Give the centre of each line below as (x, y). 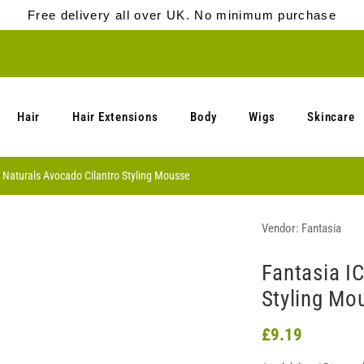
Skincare (331, 117)
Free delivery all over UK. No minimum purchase (182, 15)
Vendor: (280, 228)
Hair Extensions (115, 117)
